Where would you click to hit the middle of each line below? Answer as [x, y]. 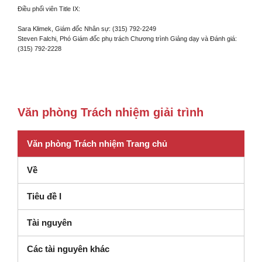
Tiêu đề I [44, 196]
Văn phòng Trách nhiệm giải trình [111, 112]
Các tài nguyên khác [68, 249]
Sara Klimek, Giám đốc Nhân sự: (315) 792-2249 [87, 29]
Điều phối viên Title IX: [49, 9]
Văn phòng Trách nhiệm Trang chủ [97, 144]
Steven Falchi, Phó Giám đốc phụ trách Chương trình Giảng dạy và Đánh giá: [127, 39]
